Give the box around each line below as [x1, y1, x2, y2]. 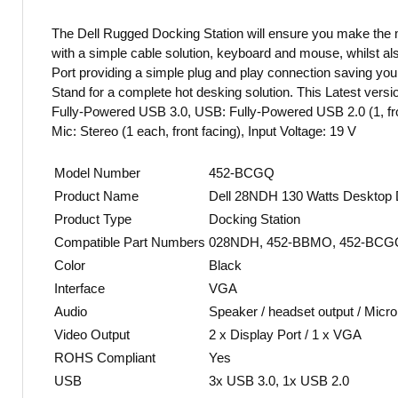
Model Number [54, 164, 140, 180]
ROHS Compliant [54, 349, 155, 365]
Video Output [54, 326, 130, 342]
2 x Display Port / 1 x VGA [209, 326, 362, 342]
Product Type [54, 211, 131, 227]
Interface [54, 280, 105, 296]
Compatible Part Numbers [54, 234, 205, 250]
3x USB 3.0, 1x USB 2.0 [209, 372, 349, 388]
